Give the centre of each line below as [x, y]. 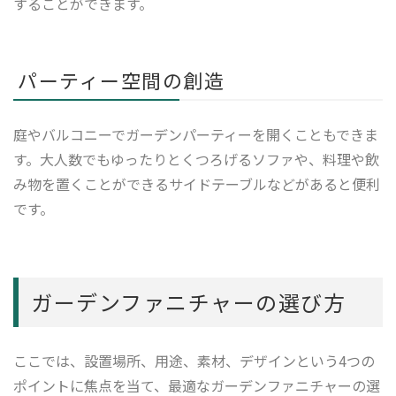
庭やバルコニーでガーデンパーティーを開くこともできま [196, 134]
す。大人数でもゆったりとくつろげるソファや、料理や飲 [196, 159]
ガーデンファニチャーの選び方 [188, 301]
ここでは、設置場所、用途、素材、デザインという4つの [194, 360]
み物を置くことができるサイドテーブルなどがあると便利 [197, 183]
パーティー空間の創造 [121, 79]
